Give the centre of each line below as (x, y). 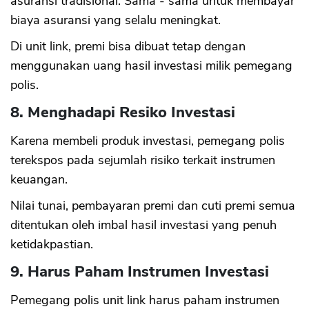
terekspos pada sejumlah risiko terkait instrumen (143, 160)
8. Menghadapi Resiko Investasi (123, 113)
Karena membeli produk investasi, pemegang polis (148, 141)
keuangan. (39, 180)
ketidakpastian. (52, 245)
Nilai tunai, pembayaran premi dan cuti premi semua (153, 206)
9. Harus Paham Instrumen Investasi (140, 272)
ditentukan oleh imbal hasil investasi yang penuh (143, 225)
